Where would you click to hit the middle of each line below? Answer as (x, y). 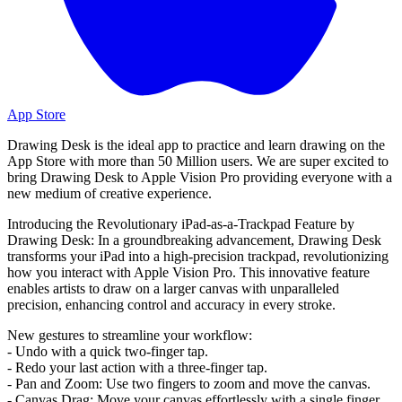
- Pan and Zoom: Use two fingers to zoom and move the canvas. (189, 384)
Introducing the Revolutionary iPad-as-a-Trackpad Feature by (181, 224)
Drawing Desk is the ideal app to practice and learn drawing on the (196, 145)
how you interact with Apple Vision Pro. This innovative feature (188, 273)
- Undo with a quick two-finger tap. (108, 352)
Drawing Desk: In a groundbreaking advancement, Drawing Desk (194, 240)
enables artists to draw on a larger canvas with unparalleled (173, 289)
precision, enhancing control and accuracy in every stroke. (171, 305)
